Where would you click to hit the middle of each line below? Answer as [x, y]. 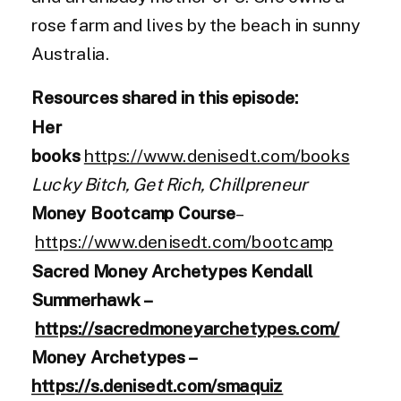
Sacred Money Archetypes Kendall [172, 270]
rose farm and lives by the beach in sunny [196, 25]
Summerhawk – [92, 299]
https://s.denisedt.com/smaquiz [158, 386]
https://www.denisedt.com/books [217, 155]
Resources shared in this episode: [165, 98]
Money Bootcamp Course [134, 213]
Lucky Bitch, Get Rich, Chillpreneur [169, 184]
